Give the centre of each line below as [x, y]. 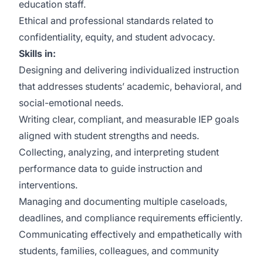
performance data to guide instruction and [111, 168]
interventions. [48, 185]
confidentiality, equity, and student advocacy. [117, 37]
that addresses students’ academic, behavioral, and [130, 86]
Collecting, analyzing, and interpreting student [119, 152]
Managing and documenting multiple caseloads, [123, 201]
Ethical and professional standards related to [116, 21]
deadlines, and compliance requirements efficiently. [131, 218]
